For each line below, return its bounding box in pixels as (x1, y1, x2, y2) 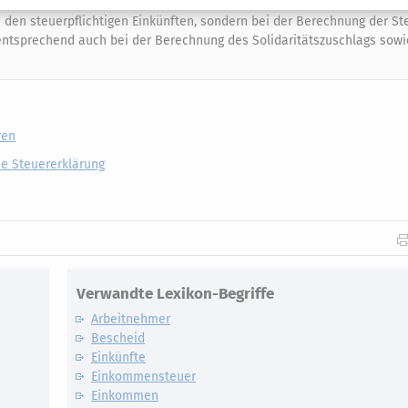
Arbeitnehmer (91, 311, 170, 327)
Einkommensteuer (91, 368, 196, 384)
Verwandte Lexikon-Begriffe (76, 283, 274, 303)
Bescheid (91, 330, 145, 346)
